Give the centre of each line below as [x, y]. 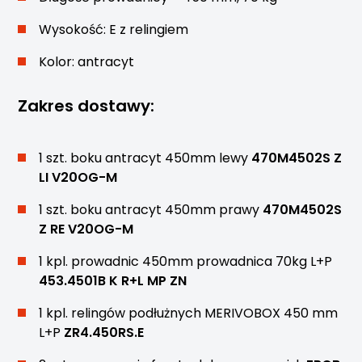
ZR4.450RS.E [104, 333]
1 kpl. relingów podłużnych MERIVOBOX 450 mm [189, 313]
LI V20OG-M [78, 177]
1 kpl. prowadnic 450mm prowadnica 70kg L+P [186, 261]
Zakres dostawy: [86, 106]
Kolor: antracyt [87, 62]
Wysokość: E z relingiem [114, 29]
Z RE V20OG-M [86, 229]
